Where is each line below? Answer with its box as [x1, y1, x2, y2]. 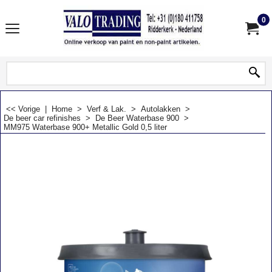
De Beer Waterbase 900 [95, 114, 179, 123]
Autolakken [141, 104, 180, 114]
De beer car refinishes [4, 114, 81, 123]
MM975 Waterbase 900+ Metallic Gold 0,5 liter [4, 123, 167, 132]
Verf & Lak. [87, 104, 126, 114]
